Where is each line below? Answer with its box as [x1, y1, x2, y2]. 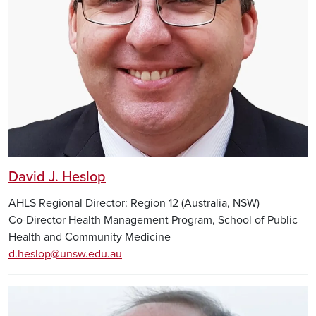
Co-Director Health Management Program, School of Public [8, 213, 298, 228]
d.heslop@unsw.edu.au [8, 247, 122, 262]
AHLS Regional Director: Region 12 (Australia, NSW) [8, 196, 260, 211]
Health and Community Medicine [8, 230, 171, 245]
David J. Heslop [8, 169, 106, 186]
